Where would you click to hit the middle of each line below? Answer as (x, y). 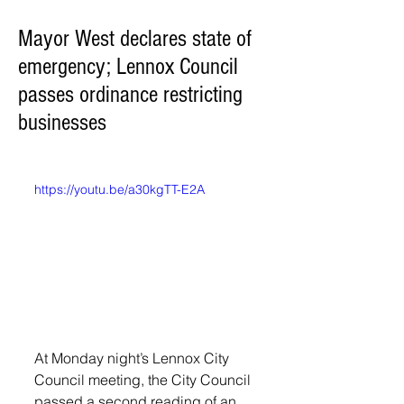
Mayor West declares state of (135, 39)
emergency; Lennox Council (128, 67)
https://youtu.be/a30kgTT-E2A (119, 189)
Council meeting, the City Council (144, 380)
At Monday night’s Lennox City (133, 358)
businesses (62, 123)
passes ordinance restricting (130, 95)
